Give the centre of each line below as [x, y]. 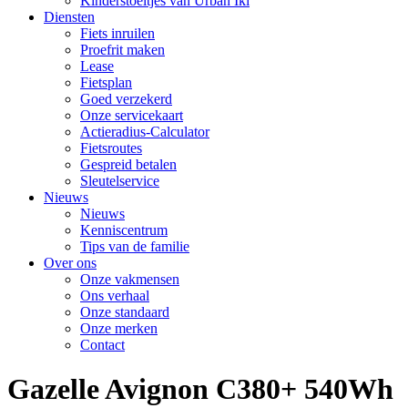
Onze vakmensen [130, 279]
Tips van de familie [135, 246]
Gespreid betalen [128, 164]
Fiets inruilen [117, 33]
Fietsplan [106, 82]
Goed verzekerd [126, 99]
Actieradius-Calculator [145, 132]
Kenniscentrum [124, 230]
